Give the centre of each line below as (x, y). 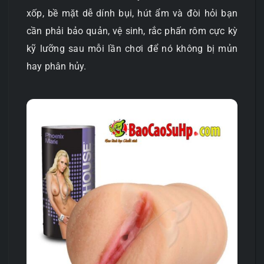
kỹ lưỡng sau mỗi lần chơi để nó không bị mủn (132, 48)
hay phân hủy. (57, 66)
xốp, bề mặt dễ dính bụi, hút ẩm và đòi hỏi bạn (132, 13)
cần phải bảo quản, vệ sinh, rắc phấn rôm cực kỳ (132, 31)
